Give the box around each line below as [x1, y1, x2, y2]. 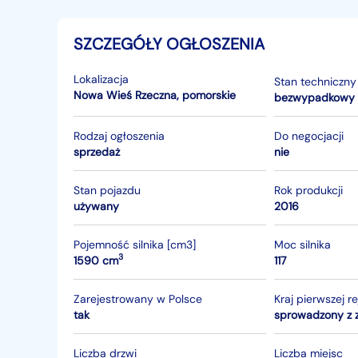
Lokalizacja [74, 72, 129, 86]
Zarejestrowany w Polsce [74, 291, 202, 306]
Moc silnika [274, 237, 332, 252]
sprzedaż [74, 144, 120, 159]
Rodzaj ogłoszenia [74, 128, 165, 143]
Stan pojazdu [74, 182, 141, 197]
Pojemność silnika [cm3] [74, 237, 196, 252]
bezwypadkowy [274, 89, 356, 105]
